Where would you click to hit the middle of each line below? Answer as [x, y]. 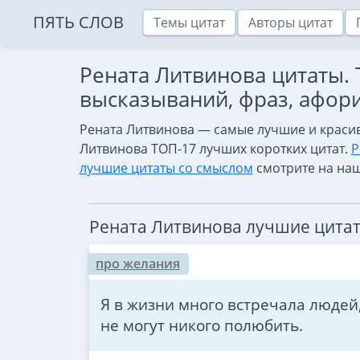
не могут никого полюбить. [201, 325]
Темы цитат [190, 22]
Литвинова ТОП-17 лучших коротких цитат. [215, 148]
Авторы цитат [291, 22]
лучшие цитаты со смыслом [166, 168]
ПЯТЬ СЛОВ [78, 22]
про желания [138, 264]
